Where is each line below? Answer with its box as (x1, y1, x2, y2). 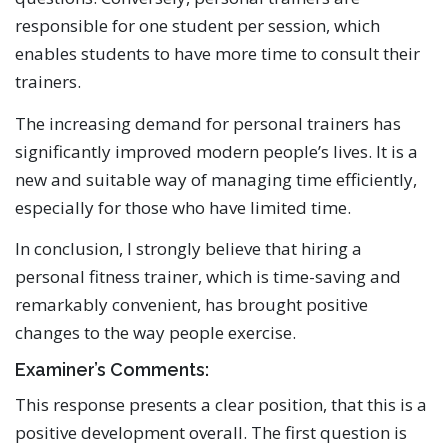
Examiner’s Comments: (15, 358, 209, 380)
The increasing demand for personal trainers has (15, 111, 401, 135)
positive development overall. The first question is (15, 420, 407, 444)
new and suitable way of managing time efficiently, (15, 167, 417, 191)
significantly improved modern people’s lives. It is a (15, 139, 418, 163)
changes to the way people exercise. (15, 320, 296, 344)
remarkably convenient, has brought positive (15, 292, 368, 316)
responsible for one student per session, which (15, 14, 380, 38)
